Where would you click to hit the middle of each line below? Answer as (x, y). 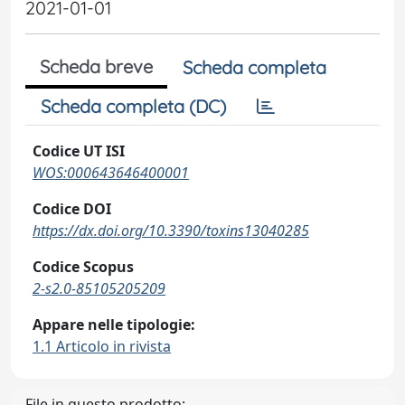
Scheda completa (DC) (133, 106)
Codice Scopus (83, 267)
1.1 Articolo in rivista (102, 346)
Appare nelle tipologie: (114, 325)
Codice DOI (72, 209)
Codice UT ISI (79, 151)
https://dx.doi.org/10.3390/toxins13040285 (171, 231)
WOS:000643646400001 (111, 173)
